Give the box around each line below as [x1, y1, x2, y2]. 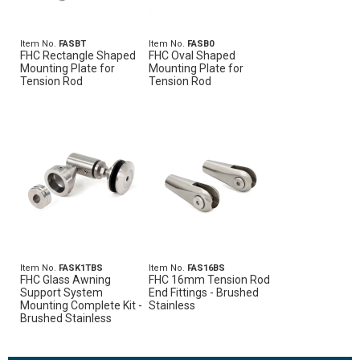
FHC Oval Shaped [149, 49, 236, 62]
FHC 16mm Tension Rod [149, 273, 271, 286]
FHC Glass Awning [20, 273, 111, 286]
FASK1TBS [59, 263, 103, 273]
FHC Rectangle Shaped [20, 49, 136, 62]
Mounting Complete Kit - [20, 299, 142, 312]
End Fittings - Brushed [149, 286, 260, 299]
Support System [20, 286, 103, 299]
